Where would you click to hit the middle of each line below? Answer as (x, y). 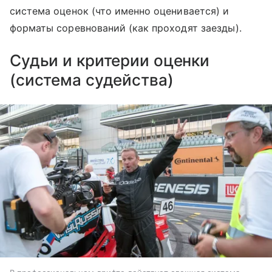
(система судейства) (92, 80)
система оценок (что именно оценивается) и (119, 11)
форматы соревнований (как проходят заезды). (126, 28)
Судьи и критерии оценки (110, 60)
